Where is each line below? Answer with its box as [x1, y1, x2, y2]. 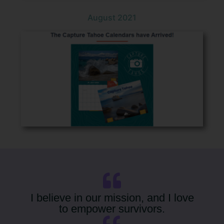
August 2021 [87, 12, 136, 23]
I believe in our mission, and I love [30, 191, 194, 204]
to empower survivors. [59, 202, 165, 215]
